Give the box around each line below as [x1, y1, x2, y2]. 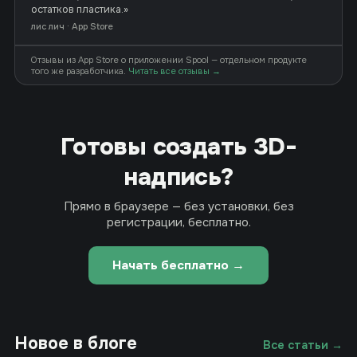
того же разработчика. [31, 65, 128, 76]
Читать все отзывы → [128, 65, 221, 76]
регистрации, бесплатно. [106, 214, 251, 230]
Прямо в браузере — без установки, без [63, 198, 294, 214]
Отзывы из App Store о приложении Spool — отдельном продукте [31, 54, 307, 65]
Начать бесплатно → [112, 257, 245, 273]
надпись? [124, 162, 233, 192]
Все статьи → [263, 338, 343, 352]
